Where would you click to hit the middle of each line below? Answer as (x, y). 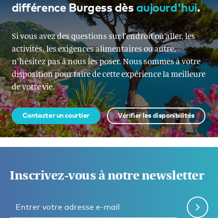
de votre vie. (33, 86)
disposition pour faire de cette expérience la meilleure (108, 73)
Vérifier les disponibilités (156, 115)
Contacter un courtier (56, 115)
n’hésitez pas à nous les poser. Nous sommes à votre (106, 61)
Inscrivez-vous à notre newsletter (107, 175)
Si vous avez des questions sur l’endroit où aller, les (103, 36)
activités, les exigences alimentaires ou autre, (94, 48)
